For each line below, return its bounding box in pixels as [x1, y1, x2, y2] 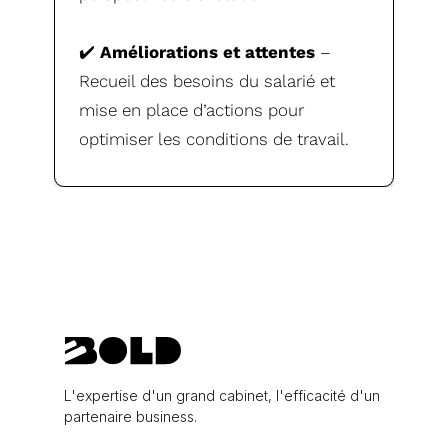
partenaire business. [64, 407, 197, 425]
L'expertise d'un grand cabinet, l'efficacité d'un [64, 386, 380, 404]
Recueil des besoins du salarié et [79, 70, 336, 91]
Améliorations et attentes [100, 41, 316, 62]
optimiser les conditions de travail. [79, 128, 350, 149]
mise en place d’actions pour [79, 99, 305, 120]
